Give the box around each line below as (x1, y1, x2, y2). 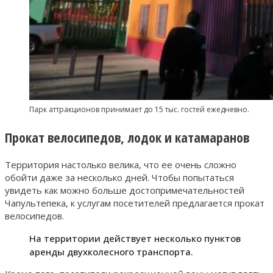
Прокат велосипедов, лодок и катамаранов (5, 128, 249, 147)
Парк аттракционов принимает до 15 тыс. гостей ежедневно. (29, 104, 249, 115)
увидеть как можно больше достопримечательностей (5, 184, 244, 197)
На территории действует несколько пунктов (29, 232, 241, 245)
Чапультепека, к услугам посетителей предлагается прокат (5, 197, 264, 210)
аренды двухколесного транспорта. (29, 246, 193, 258)
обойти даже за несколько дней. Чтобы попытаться (5, 171, 234, 184)
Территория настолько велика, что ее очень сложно (5, 158, 236, 171)
